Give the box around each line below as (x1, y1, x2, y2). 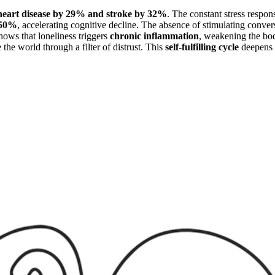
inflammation (144, 30, 199, 41)
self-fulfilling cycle (165, 41, 239, 52)
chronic (110, 30, 141, 41)
